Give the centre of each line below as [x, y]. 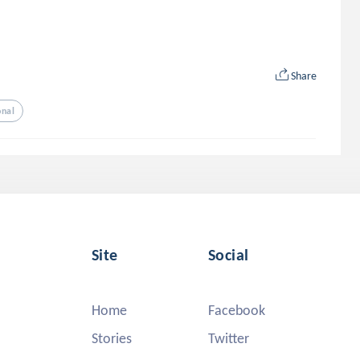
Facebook [237, 310]
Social [229, 255]
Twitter [229, 338]
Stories [112, 338]
